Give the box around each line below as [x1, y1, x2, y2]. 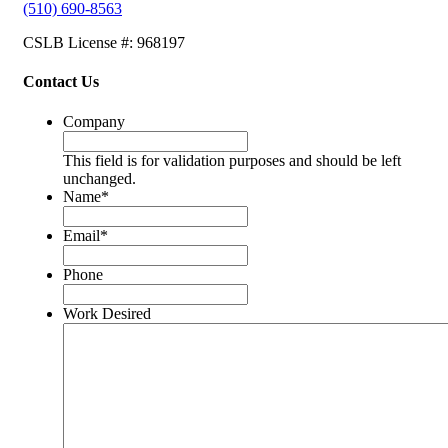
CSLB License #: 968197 [23, 34, 185, 52]
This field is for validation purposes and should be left [63, 151, 401, 169]
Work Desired [63, 304, 151, 322]
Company [63, 112, 125, 130]
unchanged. [63, 169, 136, 187]
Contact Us [23, 73, 99, 91]
